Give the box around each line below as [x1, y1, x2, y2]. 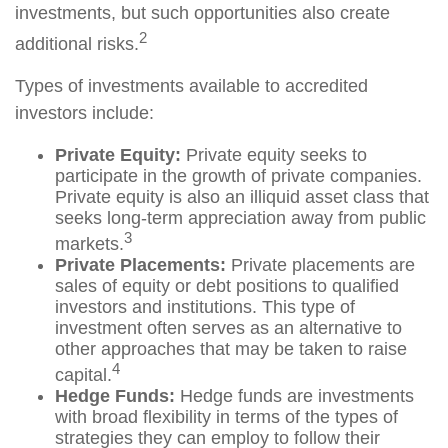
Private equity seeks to [181, 145, 367, 165]
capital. [55, 365, 112, 385]
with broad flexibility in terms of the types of [55, 407, 398, 427]
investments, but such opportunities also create [15, 3, 390, 23]
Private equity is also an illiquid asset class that [55, 187, 429, 207]
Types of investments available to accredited [15, 76, 368, 96]
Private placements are [226, 255, 415, 275]
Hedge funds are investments [175, 386, 414, 406]
